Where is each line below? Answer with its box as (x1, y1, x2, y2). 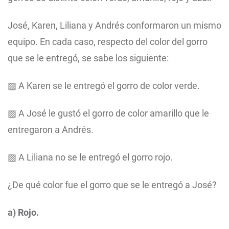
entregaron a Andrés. (8, 124, 94, 135)
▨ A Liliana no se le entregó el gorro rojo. (8, 152, 173, 163)
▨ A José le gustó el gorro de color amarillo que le (8, 108, 209, 119)
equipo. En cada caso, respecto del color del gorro (8, 36, 208, 48)
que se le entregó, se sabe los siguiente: (8, 53, 169, 64)
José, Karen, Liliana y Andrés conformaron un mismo (8, 20, 221, 31)
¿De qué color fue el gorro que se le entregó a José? (8, 179, 217, 191)
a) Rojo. (8, 207, 39, 218)
